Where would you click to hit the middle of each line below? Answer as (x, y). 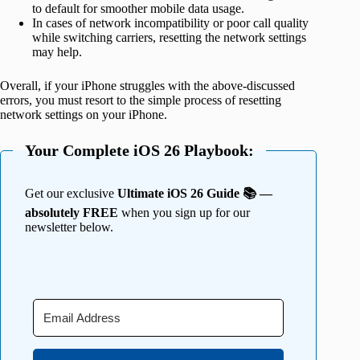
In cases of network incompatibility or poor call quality (170, 23)
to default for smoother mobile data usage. (138, 9)
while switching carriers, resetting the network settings (169, 38)
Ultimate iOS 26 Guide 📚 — (195, 194)
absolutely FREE (72, 213)
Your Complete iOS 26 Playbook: (139, 151)
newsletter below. (69, 227)
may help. (57, 52)
